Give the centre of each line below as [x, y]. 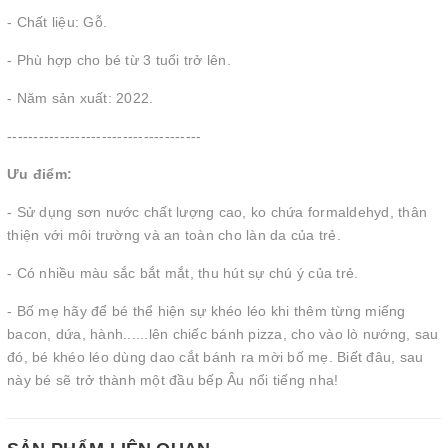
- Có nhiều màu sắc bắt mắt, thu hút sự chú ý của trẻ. [183, 273]
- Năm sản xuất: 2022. [80, 98]
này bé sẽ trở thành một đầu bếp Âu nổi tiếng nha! [173, 380]
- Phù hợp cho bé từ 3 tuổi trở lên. [119, 60]
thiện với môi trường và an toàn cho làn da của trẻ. [174, 235]
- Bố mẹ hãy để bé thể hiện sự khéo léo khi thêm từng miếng [206, 311]
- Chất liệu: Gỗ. [57, 22]
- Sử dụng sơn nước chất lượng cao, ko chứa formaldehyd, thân [217, 212]
